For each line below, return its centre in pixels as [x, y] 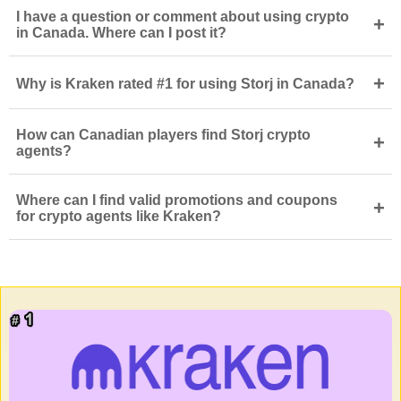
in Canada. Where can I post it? [121, 32]
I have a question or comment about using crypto [183, 16]
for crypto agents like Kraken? [119, 216]
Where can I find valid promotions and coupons [177, 200]
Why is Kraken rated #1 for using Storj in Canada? [185, 83]
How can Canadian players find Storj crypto [163, 134]
